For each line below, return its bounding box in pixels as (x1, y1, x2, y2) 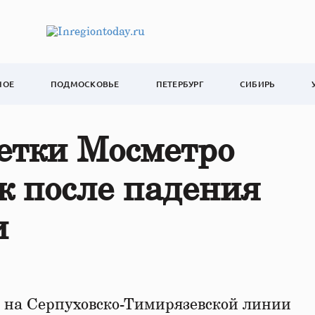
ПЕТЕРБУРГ (155, 78, 203, 90)
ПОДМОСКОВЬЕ (51, 78, 120, 90)
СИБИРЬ (239, 78, 276, 90)
